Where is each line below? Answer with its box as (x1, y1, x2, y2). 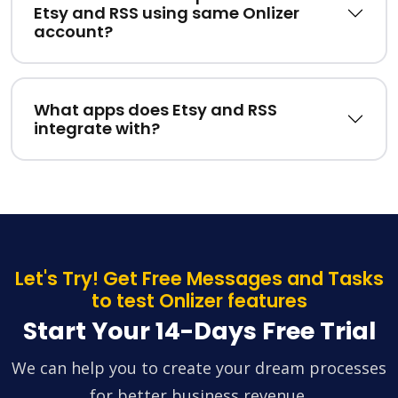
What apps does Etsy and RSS (34, 99, 277, 122)
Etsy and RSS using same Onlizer (34, 2, 299, 25)
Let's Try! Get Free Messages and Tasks (14, 266, 384, 292)
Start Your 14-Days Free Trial (22, 314, 376, 348)
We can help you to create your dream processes (12, 357, 386, 379)
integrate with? (34, 117, 160, 140)
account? (34, 20, 113, 44)
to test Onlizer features (91, 288, 307, 314)
